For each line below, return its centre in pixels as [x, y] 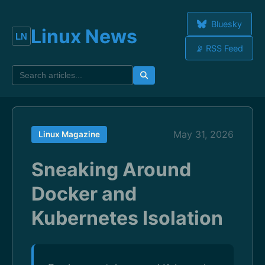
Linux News [84, 36]
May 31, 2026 [203, 134]
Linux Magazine [69, 134]
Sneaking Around [111, 169]
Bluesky [225, 24]
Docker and [84, 194]
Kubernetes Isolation [127, 218]
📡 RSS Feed [219, 48]
